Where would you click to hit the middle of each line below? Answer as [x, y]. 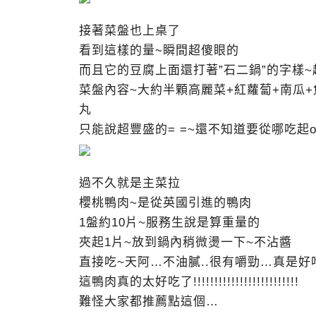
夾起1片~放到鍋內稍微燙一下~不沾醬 [186, 242]
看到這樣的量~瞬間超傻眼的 [159, 50]
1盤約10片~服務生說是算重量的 [170, 223]
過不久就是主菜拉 [130, 183]
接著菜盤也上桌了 [130, 31]
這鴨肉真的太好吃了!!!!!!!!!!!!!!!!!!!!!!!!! [189, 282]
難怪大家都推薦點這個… [149, 302]
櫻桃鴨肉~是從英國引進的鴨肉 [165, 203]
